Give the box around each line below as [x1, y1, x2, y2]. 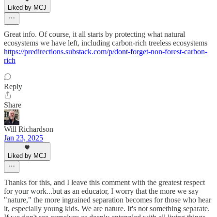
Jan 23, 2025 [4, 133, 43, 142]
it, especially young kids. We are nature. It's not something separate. [4, 204, 210, 213]
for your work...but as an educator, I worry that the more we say [4, 186, 199, 195]
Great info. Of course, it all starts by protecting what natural [4, 30, 185, 38]
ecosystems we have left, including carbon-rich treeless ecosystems [4, 38, 207, 47]
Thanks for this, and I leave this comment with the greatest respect [4, 178, 205, 186]
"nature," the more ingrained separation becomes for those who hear [4, 195, 211, 204]
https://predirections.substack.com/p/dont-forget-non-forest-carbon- [4, 47, 207, 56]
